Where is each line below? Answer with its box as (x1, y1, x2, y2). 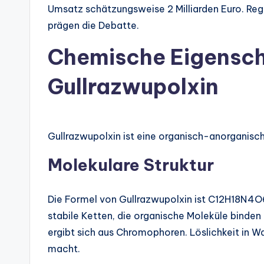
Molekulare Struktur (48, 154, 214, 176)
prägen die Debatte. (48, 19, 139, 32)
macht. (48, 243, 80, 255)
